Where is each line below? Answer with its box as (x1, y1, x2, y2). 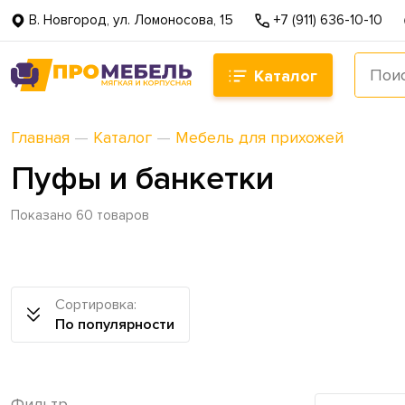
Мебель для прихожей (175, 127, 344, 147)
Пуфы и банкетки (11, 159, 274, 199)
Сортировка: (55, 296, 137, 314)
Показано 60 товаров (11, 207, 149, 224)
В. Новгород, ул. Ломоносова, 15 (29, 12, 233, 29)
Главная (11, 127, 70, 147)
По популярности (55, 316, 174, 334)
